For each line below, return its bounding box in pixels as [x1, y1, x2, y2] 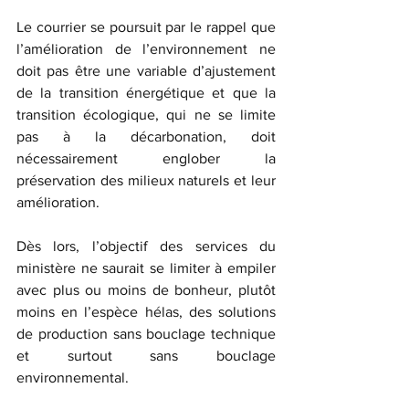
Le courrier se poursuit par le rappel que [16, 18, 276, 35]
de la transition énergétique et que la [16, 84, 276, 100]
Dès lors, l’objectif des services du [16, 237, 276, 254]
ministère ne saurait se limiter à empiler [16, 259, 276, 276]
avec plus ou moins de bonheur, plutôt [16, 281, 276, 298]
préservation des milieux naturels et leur [16, 172, 276, 188]
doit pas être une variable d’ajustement [16, 62, 276, 79]
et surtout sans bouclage [16, 347, 276, 363]
